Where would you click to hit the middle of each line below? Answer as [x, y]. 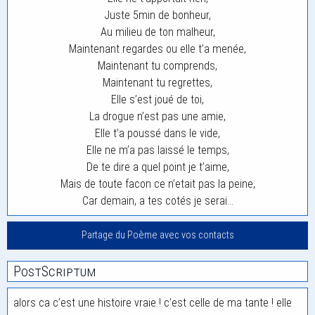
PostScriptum [54, 272]
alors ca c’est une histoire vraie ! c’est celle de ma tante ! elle [153, 303]
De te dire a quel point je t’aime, [157, 167]
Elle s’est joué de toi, [157, 99]
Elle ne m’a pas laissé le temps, [157, 150]
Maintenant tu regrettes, [157, 83]
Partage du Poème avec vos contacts [157, 236]
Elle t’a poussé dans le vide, [157, 133]
